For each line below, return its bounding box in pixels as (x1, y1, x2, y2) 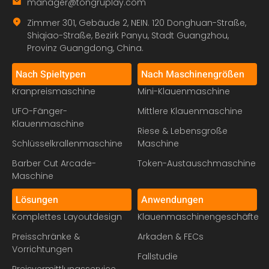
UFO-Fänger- (12, 105, 67, 118)
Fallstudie (138, 250, 178, 263)
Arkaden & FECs (138, 231, 204, 243)
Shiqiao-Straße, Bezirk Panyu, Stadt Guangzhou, (27, 29, 229, 42)
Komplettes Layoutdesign (12, 211, 122, 223)
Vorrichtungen (12, 243, 73, 256)
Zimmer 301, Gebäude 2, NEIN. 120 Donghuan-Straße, (27, 17, 246, 29)
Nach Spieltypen (16, 67, 86, 82)
